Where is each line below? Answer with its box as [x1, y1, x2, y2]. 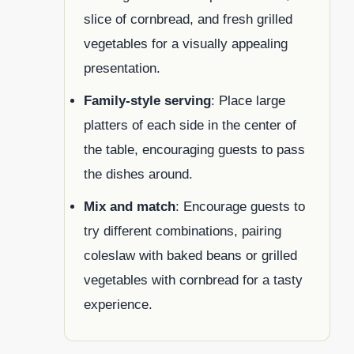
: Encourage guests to [175, 199, 305, 215]
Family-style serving [84, 93, 211, 109]
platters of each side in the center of [84, 118, 296, 134]
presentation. [84, 61, 160, 77]
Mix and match [84, 199, 175, 215]
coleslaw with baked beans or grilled [84, 248, 297, 264]
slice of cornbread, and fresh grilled [84, 12, 292, 28]
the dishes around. [84, 167, 193, 183]
